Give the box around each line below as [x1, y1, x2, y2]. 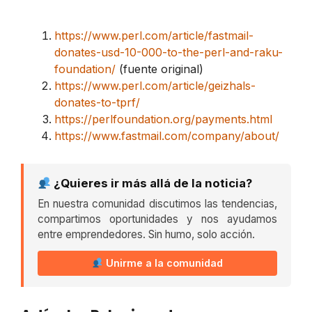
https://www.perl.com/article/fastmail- [54, 29, 253, 43]
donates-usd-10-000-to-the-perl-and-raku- [54, 45, 283, 60]
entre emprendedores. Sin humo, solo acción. [38, 228, 255, 242]
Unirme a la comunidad [103, 257, 224, 270]
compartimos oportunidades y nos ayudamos [38, 212, 277, 226]
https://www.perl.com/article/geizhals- [54, 79, 256, 93]
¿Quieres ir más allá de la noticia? [51, 176, 253, 191]
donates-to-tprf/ [54, 95, 140, 110]
